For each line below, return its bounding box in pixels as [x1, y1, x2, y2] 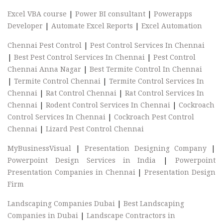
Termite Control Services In [109, 76, 204, 86]
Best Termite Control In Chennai [90, 64, 202, 74]
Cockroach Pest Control [114, 112, 194, 122]
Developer [7, 21, 43, 31]
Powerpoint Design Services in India [7, 155, 156, 165]
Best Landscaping [123, 199, 184, 209]
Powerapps [154, 9, 192, 19]
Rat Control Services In [125, 88, 204, 98]
